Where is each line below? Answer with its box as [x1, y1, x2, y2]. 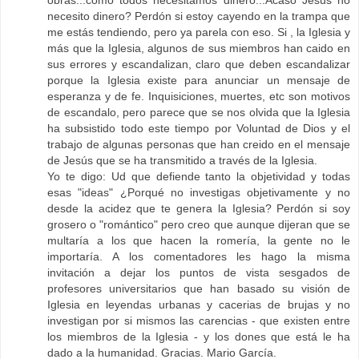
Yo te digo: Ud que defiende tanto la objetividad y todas [47, 170, 350, 184]
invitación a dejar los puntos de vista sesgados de [47, 266, 350, 280]
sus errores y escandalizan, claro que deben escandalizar [47, 58, 350, 71]
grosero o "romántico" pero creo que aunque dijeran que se [47, 218, 350, 232]
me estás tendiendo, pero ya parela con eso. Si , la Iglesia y [47, 26, 350, 39]
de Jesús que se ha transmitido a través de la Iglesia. [47, 154, 317, 167]
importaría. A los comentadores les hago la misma [47, 250, 350, 264]
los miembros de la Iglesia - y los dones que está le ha [47, 330, 350, 344]
